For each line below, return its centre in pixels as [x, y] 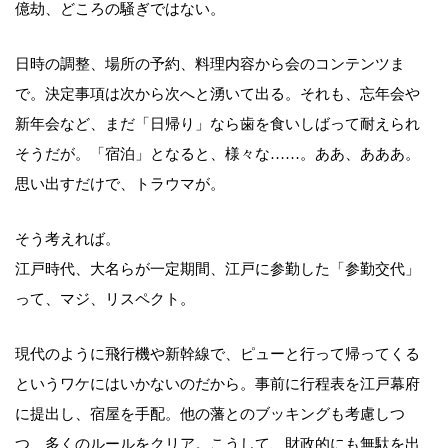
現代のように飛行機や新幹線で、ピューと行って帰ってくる [217, 353]
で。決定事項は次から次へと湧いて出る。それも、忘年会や [217, 93]
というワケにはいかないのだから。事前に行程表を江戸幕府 [217, 383]
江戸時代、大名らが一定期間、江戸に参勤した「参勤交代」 [217, 268]
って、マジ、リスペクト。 [105, 298]
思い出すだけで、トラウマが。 [120, 183]
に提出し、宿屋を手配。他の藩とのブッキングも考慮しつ [210, 413]
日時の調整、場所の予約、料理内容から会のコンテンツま [210, 63]
